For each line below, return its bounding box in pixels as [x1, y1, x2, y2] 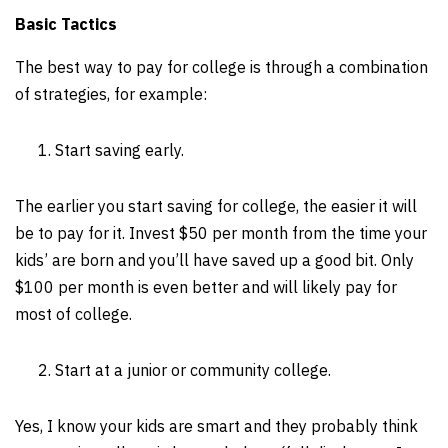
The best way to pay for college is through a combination [15, 57, 428, 77]
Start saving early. [55, 140, 184, 160]
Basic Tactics [15, 14, 117, 34]
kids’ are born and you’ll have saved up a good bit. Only [15, 250, 414, 270]
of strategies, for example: [15, 84, 207, 104]
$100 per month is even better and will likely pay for [15, 277, 397, 297]
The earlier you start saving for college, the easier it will [15, 196, 417, 216]
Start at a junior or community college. [55, 360, 331, 380]
